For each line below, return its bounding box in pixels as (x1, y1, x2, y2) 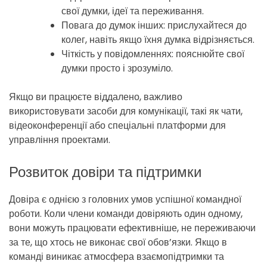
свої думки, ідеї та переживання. (61, 4, 204, 18)
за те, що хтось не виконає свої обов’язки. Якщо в (9, 235, 227, 250)
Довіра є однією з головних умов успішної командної (9, 193, 241, 207)
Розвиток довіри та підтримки (9, 162, 201, 182)
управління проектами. (9, 133, 110, 147)
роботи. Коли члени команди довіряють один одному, (9, 207, 243, 221)
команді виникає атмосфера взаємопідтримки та (9, 250, 224, 264)
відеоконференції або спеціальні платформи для (9, 119, 226, 133)
